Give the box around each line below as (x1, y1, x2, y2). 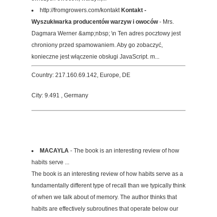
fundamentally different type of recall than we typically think (31, 182, 186, 189)
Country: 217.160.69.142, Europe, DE (31, 72, 130, 79)
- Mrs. (158, 18, 174, 26)
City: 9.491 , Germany (31, 92, 88, 99)
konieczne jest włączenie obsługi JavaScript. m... (31, 53, 159, 61)
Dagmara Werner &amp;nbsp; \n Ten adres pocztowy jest (31, 30, 181, 37)
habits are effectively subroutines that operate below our (31, 205, 178, 213)
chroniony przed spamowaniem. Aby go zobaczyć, (31, 42, 163, 49)
